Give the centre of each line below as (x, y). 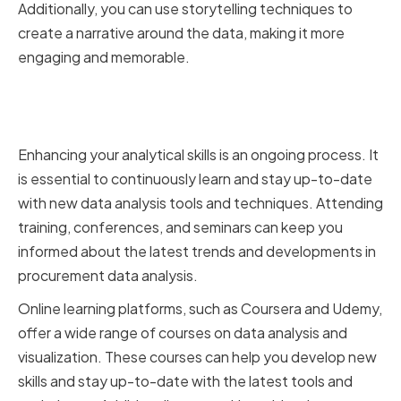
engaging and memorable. (104, 57)
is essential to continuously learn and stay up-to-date (195, 179)
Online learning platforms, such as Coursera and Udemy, (200, 309)
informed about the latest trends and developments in (197, 252)
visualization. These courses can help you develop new (197, 357)
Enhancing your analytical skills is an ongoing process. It (198, 155)
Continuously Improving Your (178, 94)
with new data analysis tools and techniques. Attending (200, 203)
